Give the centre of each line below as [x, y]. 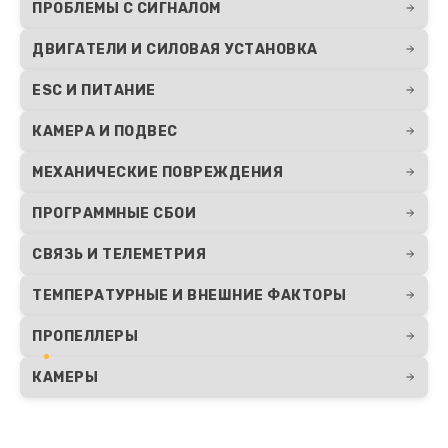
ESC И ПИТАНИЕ [94, 90]
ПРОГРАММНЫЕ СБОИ [114, 213]
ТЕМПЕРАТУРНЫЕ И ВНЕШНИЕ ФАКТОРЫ [189, 295]
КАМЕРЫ [65, 377]
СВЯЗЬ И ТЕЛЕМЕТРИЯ [119, 254]
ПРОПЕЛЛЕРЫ [85, 336]
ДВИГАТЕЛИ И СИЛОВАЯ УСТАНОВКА [175, 49]
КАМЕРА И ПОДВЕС [105, 131]
